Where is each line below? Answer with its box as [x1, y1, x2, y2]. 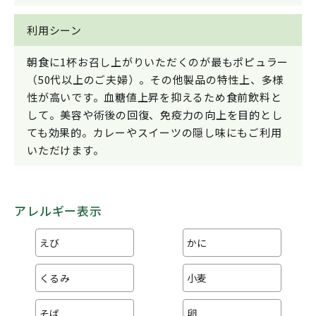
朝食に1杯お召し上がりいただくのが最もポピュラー [27, 54, 288, 69]
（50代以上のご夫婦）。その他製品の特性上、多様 [27, 71, 284, 87]
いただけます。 [27, 142, 104, 157]
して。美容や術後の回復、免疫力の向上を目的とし [27, 107, 283, 122]
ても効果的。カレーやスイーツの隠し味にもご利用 [27, 124, 282, 140]
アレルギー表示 [14, 201, 102, 219]
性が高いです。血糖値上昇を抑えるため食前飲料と [27, 89, 282, 104]
